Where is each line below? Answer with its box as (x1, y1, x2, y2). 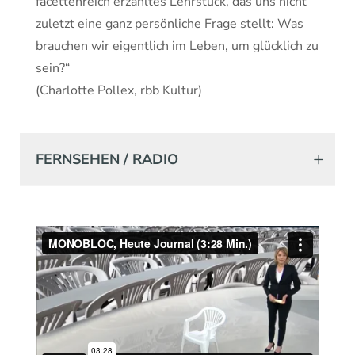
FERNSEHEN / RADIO (36, 150, 178, 169)
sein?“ (36, 59, 70, 77)
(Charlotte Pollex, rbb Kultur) (36, 82, 202, 99)
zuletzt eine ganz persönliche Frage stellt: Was (36, 15, 303, 32)
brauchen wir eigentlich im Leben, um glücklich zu (36, 37, 319, 55)
